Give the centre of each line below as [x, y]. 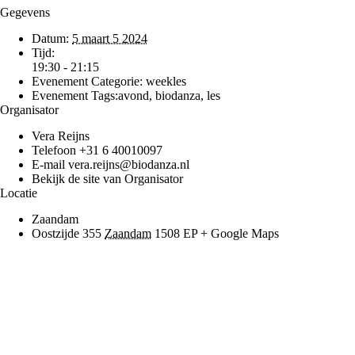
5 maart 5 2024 [110, 38]
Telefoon [55, 150]
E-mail [50, 164]
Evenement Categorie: [87, 81]
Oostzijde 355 [67, 233]
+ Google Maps [240, 233]
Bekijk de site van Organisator [107, 178]
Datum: [50, 38]
